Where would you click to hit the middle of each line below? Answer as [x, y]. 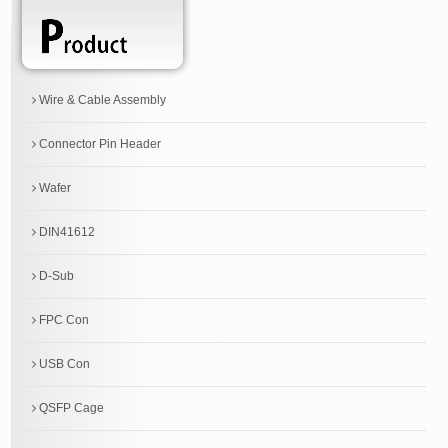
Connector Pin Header [98, 144]
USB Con [62, 364]
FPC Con [62, 320]
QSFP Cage [69, 408]
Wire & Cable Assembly [100, 100]
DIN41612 [65, 232]
